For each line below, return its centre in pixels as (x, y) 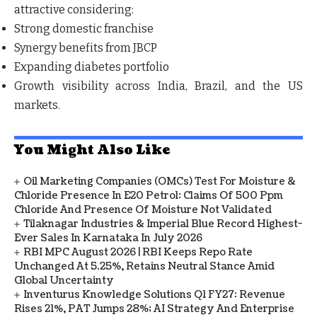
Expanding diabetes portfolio (92, 67)
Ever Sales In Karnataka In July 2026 (108, 238)
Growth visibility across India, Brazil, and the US (158, 86)
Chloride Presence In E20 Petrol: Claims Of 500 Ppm (149, 196)
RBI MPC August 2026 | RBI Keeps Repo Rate (138, 252)
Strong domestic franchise (84, 29)
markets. (37, 105)
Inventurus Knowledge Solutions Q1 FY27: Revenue (155, 295)
